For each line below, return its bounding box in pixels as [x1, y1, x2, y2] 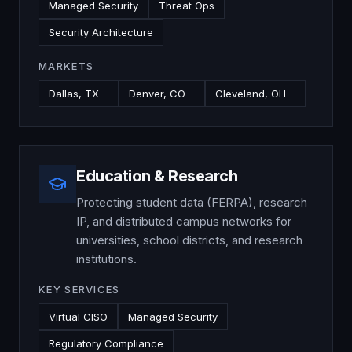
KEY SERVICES [38, 283, 120, 295]
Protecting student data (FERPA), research [76, 195, 307, 210]
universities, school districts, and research [76, 233, 302, 247]
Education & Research [76, 167, 237, 185]
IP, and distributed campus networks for [76, 214, 291, 229]
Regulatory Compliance [49, 337, 163, 350]
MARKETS [38, 60, 94, 72]
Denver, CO [129, 87, 185, 100]
